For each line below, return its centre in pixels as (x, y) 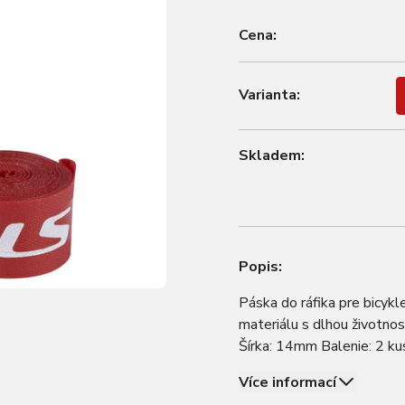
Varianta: (269, 95)
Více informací (287, 382)
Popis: (260, 267)
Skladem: (272, 155)
